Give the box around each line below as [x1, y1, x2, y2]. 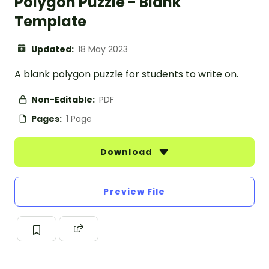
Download [100, 146, 154, 159]
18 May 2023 [78, 43, 128, 56]
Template [14, 11, 86, 32]
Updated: [31, 43, 76, 56]
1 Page [66, 113, 92, 125]
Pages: [31, 113, 64, 125]
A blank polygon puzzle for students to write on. [14, 67, 238, 82]
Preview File [103, 186, 166, 198]
